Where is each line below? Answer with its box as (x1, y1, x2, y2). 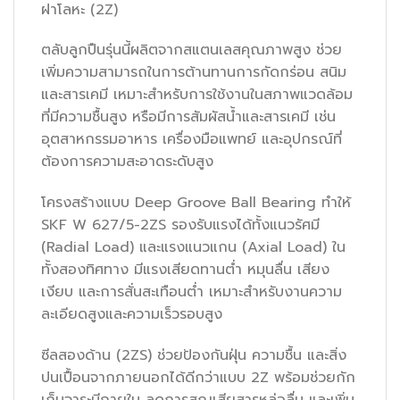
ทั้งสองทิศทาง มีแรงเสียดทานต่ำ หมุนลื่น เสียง (41, 259, 329, 281)
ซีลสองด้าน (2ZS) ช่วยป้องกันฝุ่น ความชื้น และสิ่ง (41, 344, 346, 366)
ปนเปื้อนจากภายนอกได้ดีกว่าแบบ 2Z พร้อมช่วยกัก (41, 366, 355, 388)
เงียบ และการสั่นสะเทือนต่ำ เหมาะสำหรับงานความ (41, 281, 342, 304)
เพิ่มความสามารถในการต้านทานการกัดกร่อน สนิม (41, 62, 346, 84)
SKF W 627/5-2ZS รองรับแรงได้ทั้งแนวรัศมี (41, 214, 320, 237)
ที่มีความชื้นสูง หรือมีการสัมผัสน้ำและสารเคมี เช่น (41, 106, 336, 129)
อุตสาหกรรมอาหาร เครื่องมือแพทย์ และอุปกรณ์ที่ (41, 129, 342, 151)
